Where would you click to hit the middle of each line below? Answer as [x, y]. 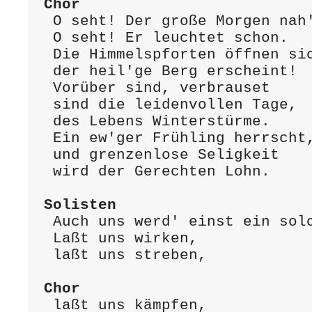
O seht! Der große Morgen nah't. [48, 21]
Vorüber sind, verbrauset [48, 88]
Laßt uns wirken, [48, 238]
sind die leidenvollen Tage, [48, 104]
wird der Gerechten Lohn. [48, 171]
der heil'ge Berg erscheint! [48, 71]
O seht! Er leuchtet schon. [48, 38]
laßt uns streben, [48, 255]
